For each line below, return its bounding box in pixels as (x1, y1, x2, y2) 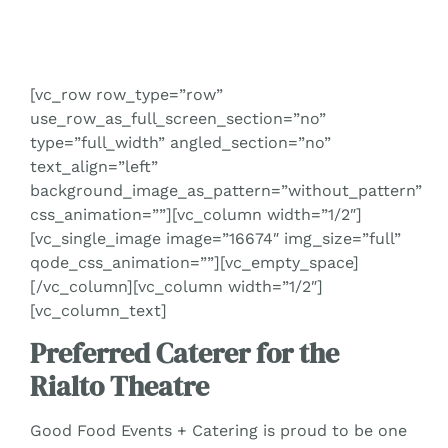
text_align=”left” (30, 156, 158, 176)
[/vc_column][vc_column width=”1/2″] (30, 276, 323, 296)
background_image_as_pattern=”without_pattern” (30, 180, 422, 200)
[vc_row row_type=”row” (30, 84, 223, 104)
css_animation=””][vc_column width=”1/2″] (30, 204, 362, 224)
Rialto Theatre (30, 366, 209, 405)
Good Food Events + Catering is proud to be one (30, 420, 407, 440)
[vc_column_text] (30, 300, 167, 320)
